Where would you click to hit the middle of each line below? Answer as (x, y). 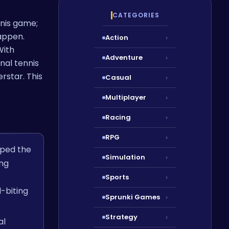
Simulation (125, 157)
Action (117, 38)
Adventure (124, 58)
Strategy (121, 217)
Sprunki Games (133, 197)
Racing (118, 117)
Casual (118, 77)
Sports (117, 177)
